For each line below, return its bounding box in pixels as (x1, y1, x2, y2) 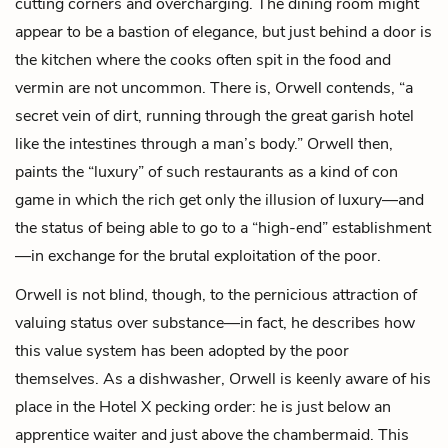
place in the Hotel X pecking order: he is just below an (15, 395, 391, 418)
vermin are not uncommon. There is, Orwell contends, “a (15, 76, 413, 99)
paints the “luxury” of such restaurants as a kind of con (15, 160, 398, 183)
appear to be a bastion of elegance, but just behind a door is (15, 20, 432, 43)
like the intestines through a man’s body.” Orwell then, (15, 132, 393, 155)
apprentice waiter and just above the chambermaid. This (15, 423, 409, 446)
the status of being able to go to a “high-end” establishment (15, 216, 431, 239)
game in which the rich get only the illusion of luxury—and (15, 188, 424, 211)
